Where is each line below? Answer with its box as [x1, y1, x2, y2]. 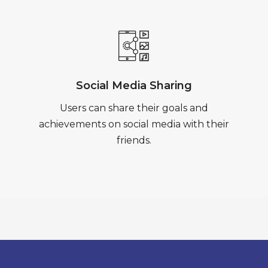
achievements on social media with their [39, 118, 229, 130]
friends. [117, 135, 151, 146]
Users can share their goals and [60, 102, 208, 114]
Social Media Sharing [76, 79, 192, 92]
